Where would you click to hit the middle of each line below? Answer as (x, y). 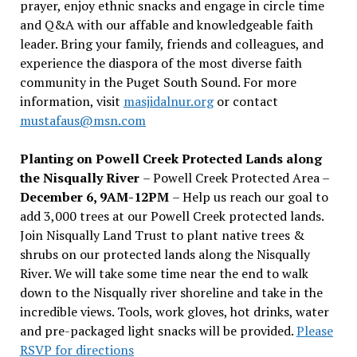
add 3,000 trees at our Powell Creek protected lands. (171, 216)
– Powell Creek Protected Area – (235, 177)
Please (314, 330)
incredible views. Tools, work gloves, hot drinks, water (174, 311)
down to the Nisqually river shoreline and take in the (171, 292)
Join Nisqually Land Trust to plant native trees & (162, 235)
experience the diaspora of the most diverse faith (161, 63)
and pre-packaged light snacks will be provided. (158, 330)
